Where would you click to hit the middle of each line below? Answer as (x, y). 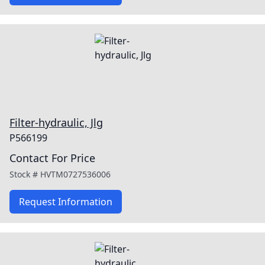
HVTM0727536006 (75, 174)
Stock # (25, 174)
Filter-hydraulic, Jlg (56, 122)
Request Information (66, 202)
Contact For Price (52, 158)
